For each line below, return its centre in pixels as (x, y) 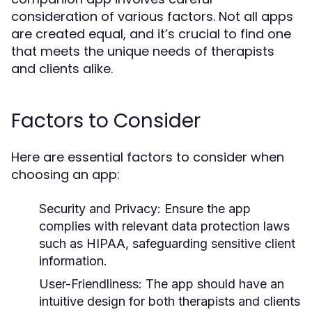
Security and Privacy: (100, 208)
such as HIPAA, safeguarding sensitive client (167, 243)
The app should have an (213, 283)
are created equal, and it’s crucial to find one (151, 33)
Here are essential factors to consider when (148, 157)
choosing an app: (65, 174)
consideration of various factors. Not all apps (152, 16)
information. (73, 260)
